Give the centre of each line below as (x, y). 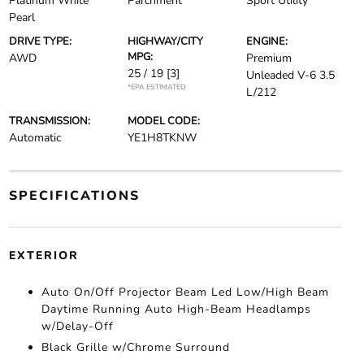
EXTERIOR (43, 256)
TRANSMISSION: (49, 121)
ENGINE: (267, 41)
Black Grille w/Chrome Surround (135, 347)
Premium (269, 58)
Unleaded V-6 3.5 (291, 75)
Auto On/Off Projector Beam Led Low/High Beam (185, 292)
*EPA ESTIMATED (156, 87)
